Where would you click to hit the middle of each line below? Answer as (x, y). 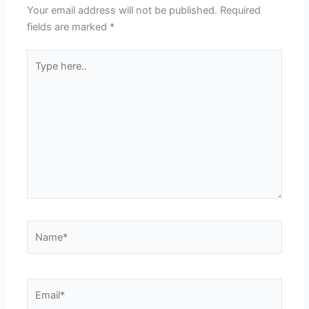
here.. (40, 74)
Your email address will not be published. (122, 10)
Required (241, 10)
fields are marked (69, 27)
